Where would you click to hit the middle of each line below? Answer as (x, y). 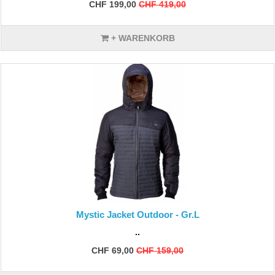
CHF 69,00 (113, 250)
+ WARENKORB (141, 38)
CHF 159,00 (160, 250)
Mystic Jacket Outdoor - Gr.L (137, 215)
